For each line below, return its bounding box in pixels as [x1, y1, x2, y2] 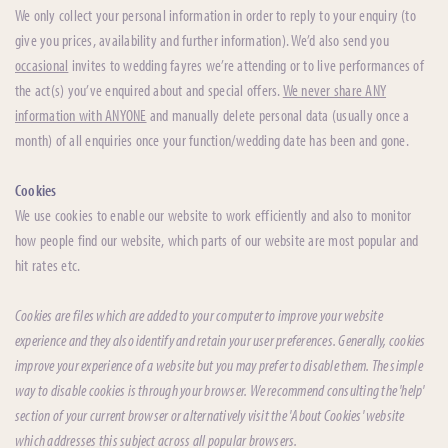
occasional [15, 55, 69, 76]
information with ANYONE [15, 105, 147, 126]
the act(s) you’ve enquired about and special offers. [15, 80, 283, 101]
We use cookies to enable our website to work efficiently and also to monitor [15, 205, 412, 226]
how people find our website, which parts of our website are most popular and [15, 230, 419, 251]
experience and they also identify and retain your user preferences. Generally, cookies [15, 330, 426, 351]
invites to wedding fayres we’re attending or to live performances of [68, 55, 424, 76]
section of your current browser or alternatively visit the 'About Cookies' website [15, 405, 405, 426]
